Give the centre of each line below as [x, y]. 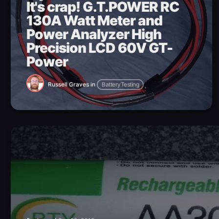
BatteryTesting [120, 84]
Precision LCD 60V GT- [99, 48]
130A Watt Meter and [94, 21]
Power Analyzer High [94, 34]
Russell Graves [68, 84]
